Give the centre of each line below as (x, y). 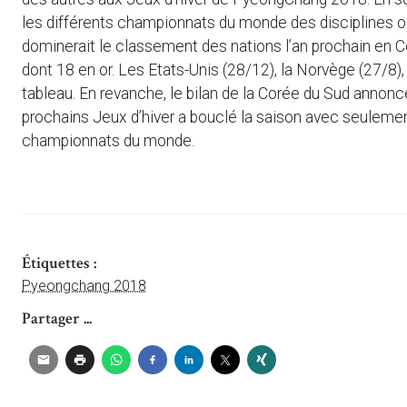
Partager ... (57, 318)
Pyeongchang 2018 (84, 285)
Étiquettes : (59, 263)
